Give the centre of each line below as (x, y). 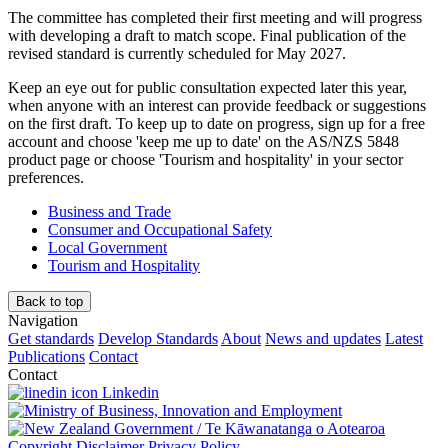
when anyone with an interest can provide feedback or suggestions (217, 105)
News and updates (323, 338)
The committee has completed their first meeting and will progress (215, 17)
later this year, (361, 87)
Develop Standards (158, 338)
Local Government (107, 247)
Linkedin (128, 392)
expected (288, 87)
